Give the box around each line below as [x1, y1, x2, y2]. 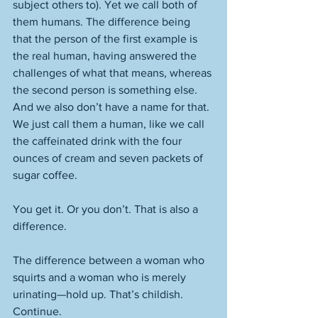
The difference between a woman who [13, 254, 207, 266]
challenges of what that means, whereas [13, 67, 214, 79]
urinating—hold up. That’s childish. [13, 288, 186, 300]
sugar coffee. [13, 169, 80, 181]
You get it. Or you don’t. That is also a [13, 203, 201, 215]
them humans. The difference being [13, 16, 193, 28]
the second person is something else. [13, 84, 200, 96]
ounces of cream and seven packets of [13, 152, 206, 164]
